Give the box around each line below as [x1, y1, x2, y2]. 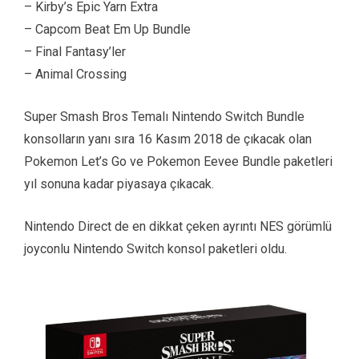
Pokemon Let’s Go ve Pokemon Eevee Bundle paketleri [24, 154, 333, 170]
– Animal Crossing [24, 67, 127, 83]
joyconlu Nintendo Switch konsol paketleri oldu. [24, 241, 287, 257]
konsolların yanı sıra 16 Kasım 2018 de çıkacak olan [24, 131, 312, 147]
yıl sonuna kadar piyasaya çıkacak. [24, 176, 214, 192]
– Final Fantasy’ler [24, 44, 126, 60]
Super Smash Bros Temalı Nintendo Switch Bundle [24, 109, 305, 125]
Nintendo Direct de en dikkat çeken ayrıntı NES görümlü [24, 219, 332, 235]
